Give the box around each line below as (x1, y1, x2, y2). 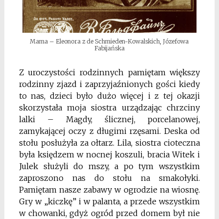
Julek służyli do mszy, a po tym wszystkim (19, 161, 200, 171)
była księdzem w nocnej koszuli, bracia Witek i (19, 149, 200, 159)
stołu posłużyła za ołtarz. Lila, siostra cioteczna (19, 137, 200, 148)
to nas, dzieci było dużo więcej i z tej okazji (19, 90, 200, 101)
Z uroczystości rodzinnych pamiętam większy (19, 67, 200, 77)
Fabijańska (94, 44, 125, 52)
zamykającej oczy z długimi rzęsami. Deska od (19, 126, 200, 136)
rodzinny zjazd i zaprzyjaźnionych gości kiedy (19, 79, 200, 89)
